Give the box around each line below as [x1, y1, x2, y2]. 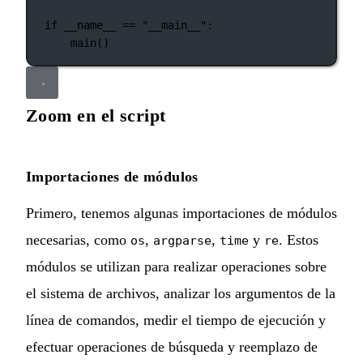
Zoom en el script [26, 105, 166, 126]
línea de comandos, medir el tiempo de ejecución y [26, 311, 326, 328]
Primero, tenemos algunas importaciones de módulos [26, 204, 337, 221]
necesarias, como [26, 231, 130, 248]
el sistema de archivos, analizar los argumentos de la [26, 284, 335, 301]
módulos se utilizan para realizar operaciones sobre [26, 258, 327, 275]
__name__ [64, 19, 117, 32]
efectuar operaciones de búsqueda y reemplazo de [26, 338, 318, 355]
